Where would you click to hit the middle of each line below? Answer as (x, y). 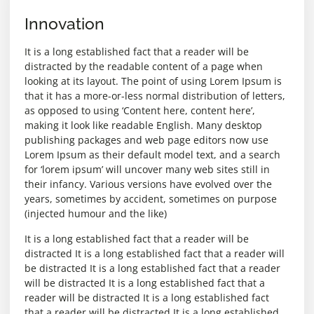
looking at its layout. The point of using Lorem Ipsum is (153, 81)
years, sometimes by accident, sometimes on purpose (151, 199)
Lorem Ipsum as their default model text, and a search (152, 155)
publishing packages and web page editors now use (146, 140)
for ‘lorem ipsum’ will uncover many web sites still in (147, 170)
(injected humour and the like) (96, 214)
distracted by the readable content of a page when (144, 67)
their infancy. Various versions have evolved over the (148, 184)
